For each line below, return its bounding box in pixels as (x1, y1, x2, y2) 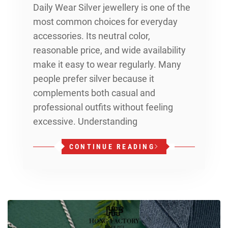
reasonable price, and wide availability (33, 45, 186, 56)
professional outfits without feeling (33, 102, 173, 113)
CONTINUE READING (69, 142, 155, 151)
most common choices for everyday (33, 16, 178, 27)
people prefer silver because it (33, 73, 154, 84)
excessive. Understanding (33, 116, 137, 127)
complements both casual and (33, 88, 155, 99)
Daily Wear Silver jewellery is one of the (33, 2, 190, 13)
